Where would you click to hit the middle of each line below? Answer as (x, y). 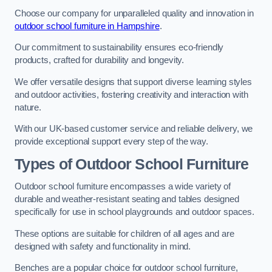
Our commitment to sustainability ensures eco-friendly (119, 48)
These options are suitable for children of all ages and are (124, 233)
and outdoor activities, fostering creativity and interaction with (131, 94)
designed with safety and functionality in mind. (103, 246)
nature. (29, 107)
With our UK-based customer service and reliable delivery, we (134, 129)
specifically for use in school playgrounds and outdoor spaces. (136, 212)
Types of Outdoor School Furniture (132, 164)
